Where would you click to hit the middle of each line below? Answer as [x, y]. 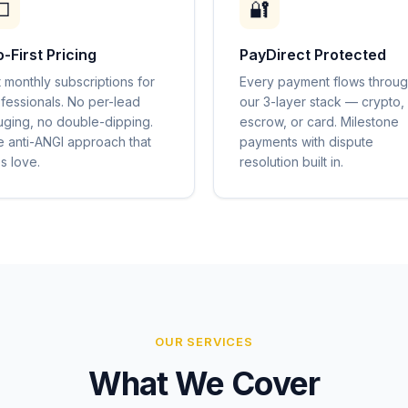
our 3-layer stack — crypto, [322, 102]
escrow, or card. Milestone [319, 122]
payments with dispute [306, 142]
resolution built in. [291, 162]
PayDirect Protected [313, 55]
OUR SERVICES [204, 342]
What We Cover [204, 383]
